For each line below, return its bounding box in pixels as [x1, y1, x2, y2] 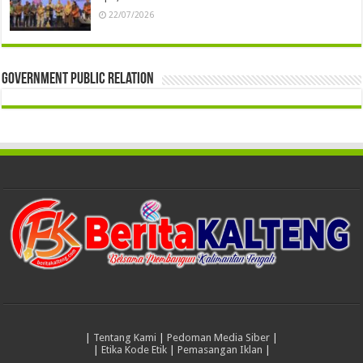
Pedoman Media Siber [167, 331, 270, 344]
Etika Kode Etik [100, 344, 167, 357]
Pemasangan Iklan [177, 344, 263, 357]
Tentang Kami [93, 331, 156, 344]
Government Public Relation [2, 70, 155, 88]
